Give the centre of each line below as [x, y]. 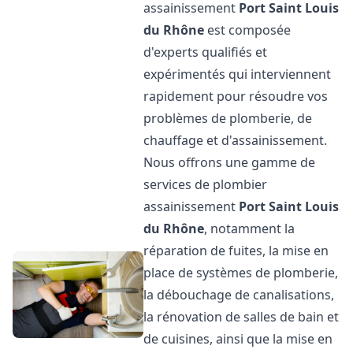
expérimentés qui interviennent [238, 74]
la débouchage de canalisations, [239, 295]
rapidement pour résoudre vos [236, 96]
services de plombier [206, 184]
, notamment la [250, 229]
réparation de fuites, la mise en [236, 251]
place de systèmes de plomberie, [241, 273]
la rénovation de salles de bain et [242, 317]
